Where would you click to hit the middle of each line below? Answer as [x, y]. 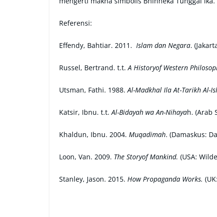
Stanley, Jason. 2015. [93, 179]
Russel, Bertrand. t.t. [93, 67]
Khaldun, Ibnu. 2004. [94, 134]
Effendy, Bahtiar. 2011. [98, 45]
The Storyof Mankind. [146, 156]
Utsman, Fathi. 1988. [93, 90]
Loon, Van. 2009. [86, 156]
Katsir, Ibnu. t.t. [85, 112]
